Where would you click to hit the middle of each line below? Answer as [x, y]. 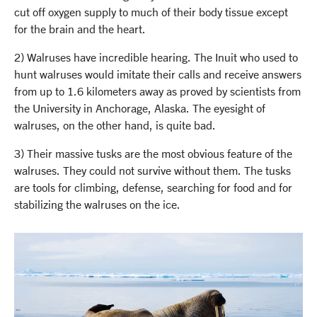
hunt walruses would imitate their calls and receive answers [158, 74]
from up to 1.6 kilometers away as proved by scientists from [157, 91]
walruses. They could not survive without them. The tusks [152, 170]
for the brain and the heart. [80, 28]
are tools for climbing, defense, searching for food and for [153, 187]
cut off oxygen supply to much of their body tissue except [151, 11]
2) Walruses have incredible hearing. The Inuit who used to [156, 57]
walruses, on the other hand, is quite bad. [115, 125]
